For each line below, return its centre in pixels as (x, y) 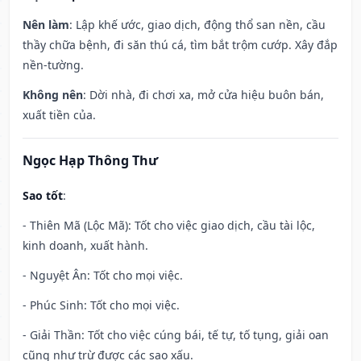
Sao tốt (43, 196)
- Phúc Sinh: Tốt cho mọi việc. (101, 305)
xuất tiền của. (59, 115)
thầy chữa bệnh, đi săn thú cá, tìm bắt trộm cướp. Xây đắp (180, 45)
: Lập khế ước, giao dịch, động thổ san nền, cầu (197, 25)
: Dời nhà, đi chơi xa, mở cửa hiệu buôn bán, (203, 95)
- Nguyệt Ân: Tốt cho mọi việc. (103, 276)
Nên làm (46, 25)
